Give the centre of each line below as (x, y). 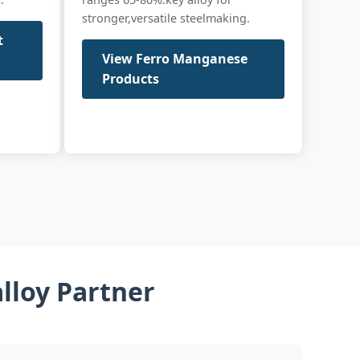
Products (130, 79)
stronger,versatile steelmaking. (166, 18)
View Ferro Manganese (174, 59)
